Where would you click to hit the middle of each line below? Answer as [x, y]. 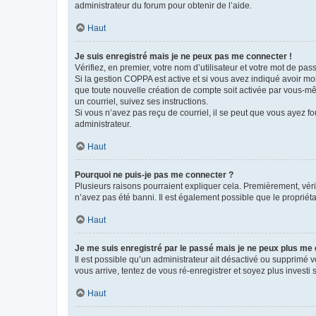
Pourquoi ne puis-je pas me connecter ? [154, 175]
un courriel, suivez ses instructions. [141, 101]
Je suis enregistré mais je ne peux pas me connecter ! [183, 56]
